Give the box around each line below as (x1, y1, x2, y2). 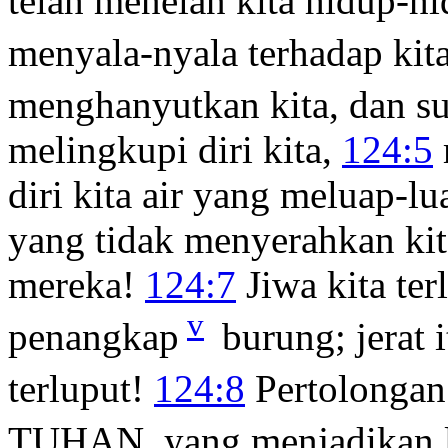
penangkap (8, 314, 179, 358)
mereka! (8, 262, 145, 306)
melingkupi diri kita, (8, 127, 342, 171)
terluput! (8, 366, 154, 410)
